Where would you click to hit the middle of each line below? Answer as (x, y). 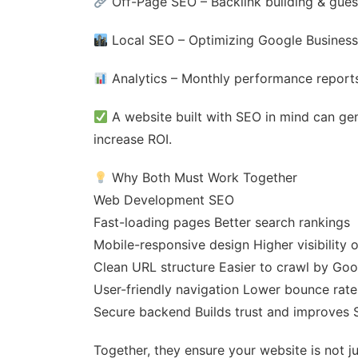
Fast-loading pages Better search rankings (222, 222)
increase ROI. (133, 139)
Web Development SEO (164, 200)
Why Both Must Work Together (203, 177)
